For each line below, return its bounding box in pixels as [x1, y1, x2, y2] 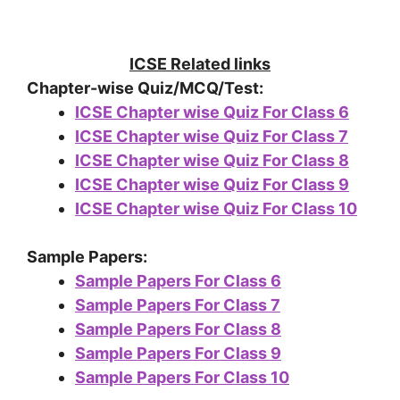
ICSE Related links [129, 54, 271, 74]
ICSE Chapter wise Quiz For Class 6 [75, 103, 349, 122]
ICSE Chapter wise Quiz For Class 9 [75, 175, 349, 195]
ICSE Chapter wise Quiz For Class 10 [75, 199, 357, 219]
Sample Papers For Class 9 [75, 344, 281, 363]
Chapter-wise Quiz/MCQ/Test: [27, 79, 263, 98]
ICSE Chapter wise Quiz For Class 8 [75, 151, 349, 171]
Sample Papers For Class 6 [75, 271, 281, 291]
